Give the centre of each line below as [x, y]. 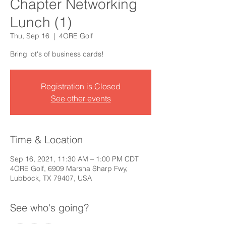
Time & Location [46, 139]
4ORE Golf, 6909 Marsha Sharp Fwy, [69, 168]
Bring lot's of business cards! [57, 54]
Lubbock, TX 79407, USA [51, 178]
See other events [81, 98]
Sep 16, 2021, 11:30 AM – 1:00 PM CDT [74, 159]
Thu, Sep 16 [30, 36]
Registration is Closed [81, 86]
